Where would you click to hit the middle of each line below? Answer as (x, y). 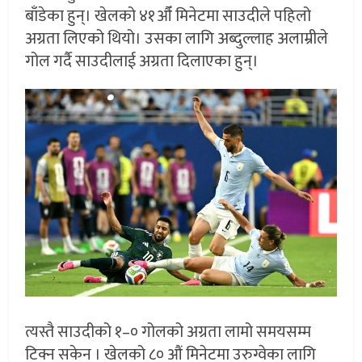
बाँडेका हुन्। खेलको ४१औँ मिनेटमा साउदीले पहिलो (168, 17)
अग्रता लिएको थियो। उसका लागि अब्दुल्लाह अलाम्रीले (177, 39)
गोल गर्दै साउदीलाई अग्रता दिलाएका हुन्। (142, 62)
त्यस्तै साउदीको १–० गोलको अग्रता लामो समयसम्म (168, 333)
